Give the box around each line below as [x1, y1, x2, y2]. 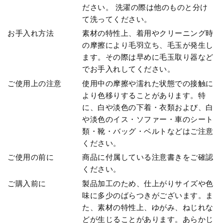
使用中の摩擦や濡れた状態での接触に [82, 78, 214, 88]
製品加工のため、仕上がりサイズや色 [82, 178, 214, 188]
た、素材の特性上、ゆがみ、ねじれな [82, 202, 214, 212]
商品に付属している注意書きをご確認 [82, 152, 214, 162]
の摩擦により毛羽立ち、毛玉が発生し [82, 40, 214, 50]
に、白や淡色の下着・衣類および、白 [82, 102, 214, 112]
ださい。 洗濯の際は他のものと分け [82, 2, 208, 12]
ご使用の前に [7, 152, 54, 162]
